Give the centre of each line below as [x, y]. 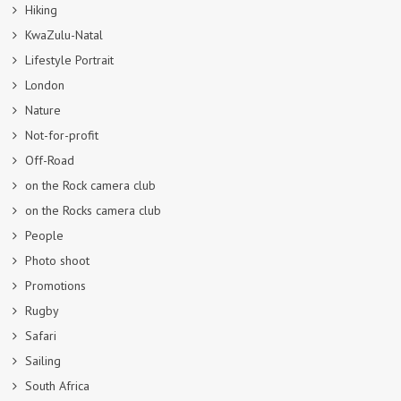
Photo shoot [57, 260]
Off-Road [50, 160]
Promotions [55, 285]
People [44, 235]
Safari [41, 335]
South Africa [57, 385]
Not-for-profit [62, 135]
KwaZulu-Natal [64, 34]
